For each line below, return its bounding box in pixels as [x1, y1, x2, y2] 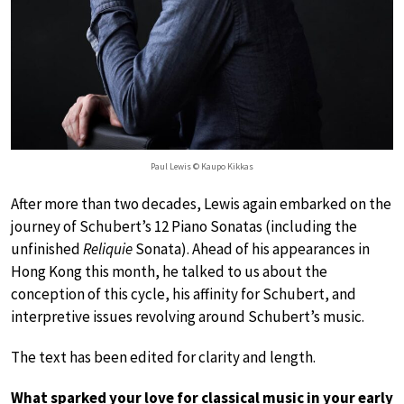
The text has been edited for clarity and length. [11, 346, 316, 367]
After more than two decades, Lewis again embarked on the [11, 193, 391, 214]
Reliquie [83, 238, 133, 259]
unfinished [11, 238, 83, 259]
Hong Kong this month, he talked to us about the [11, 261, 327, 281]
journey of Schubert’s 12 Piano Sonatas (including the [11, 216, 357, 236]
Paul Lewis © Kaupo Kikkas [151, 160, 253, 172]
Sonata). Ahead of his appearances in [133, 238, 370, 259]
